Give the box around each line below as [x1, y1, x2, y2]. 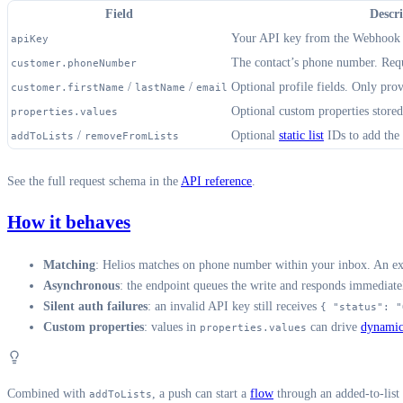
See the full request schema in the [7, 174, 181, 188]
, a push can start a [152, 386, 250, 400]
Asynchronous [43, 278, 120, 292]
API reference [181, 174, 252, 188]
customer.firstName [11, 80, 124, 94]
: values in [144, 319, 200, 334]
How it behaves [7, 211, 130, 234]
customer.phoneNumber [11, 56, 137, 69]
